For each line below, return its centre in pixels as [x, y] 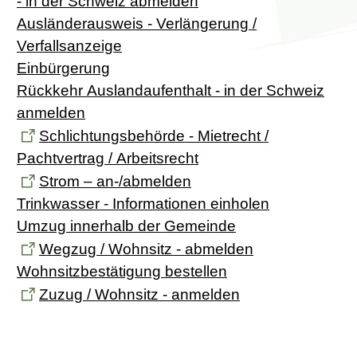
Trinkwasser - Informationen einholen [143, 204]
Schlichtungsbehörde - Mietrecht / [154, 136]
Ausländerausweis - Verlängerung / [137, 24]
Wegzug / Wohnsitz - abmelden [146, 249]
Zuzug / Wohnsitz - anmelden [139, 295]
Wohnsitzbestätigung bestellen [122, 272]
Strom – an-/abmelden [115, 182]
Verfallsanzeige [69, 46]
